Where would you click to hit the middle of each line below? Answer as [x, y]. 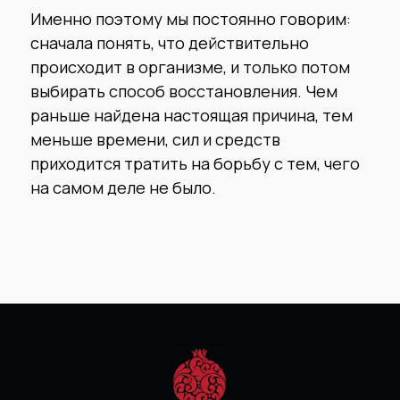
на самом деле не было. [123, 187]
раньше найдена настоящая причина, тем [192, 115]
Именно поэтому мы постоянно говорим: [191, 18]
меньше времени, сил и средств [155, 139]
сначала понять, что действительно [170, 42]
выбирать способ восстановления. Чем [184, 91]
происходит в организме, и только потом [190, 67]
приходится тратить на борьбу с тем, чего [195, 163]
